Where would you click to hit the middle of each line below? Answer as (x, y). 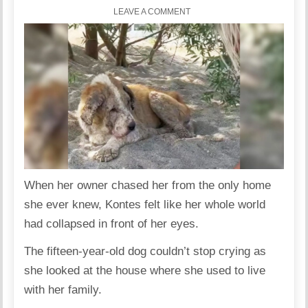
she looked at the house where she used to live (145, 270)
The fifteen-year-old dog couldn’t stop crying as (145, 251)
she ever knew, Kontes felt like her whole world (145, 204)
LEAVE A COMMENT (152, 11)
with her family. (63, 289)
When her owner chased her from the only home (148, 185)
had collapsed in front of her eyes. (112, 223)
